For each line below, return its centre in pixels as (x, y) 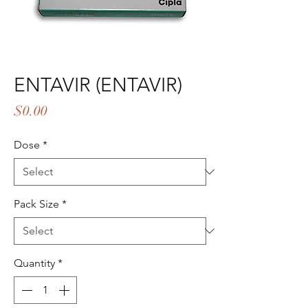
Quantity (34, 263)
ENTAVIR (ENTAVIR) (98, 85)
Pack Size (36, 204)
